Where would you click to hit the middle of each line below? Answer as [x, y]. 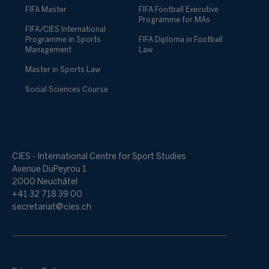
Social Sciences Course [67, 90]
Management [48, 50]
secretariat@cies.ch [52, 208]
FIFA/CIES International [65, 30]
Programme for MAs [174, 20]
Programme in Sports [63, 40]
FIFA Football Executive [178, 10]
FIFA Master [46, 10]
